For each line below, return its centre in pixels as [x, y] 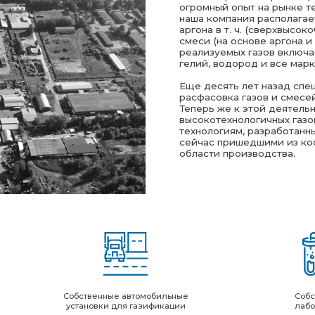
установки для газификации [79, 138]
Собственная [253, 129]
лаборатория [253, 138]
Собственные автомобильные [79, 129]
